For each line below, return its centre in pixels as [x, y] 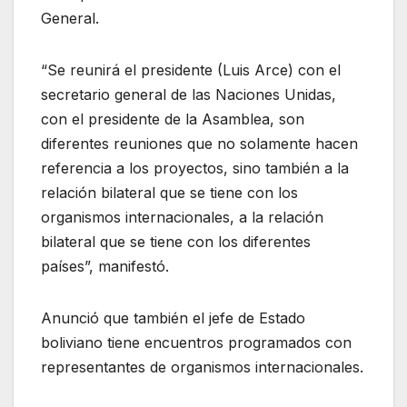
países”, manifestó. [105, 267]
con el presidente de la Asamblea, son [173, 119]
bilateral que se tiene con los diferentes [176, 242]
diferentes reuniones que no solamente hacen [199, 144]
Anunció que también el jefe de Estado [173, 318]
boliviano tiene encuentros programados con [196, 343]
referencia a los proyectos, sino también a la [195, 169]
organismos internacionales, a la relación [182, 218]
